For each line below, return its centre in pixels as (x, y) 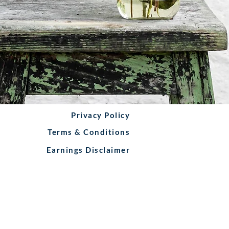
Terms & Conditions (89, 132)
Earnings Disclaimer (88, 150)
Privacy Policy (100, 115)
